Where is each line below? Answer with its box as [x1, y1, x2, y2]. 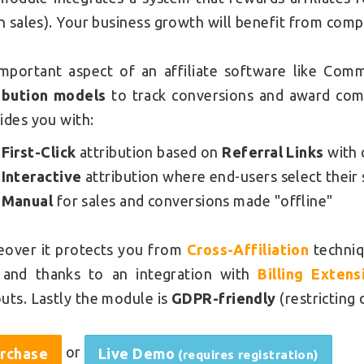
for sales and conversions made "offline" [53, 193, 333, 210]
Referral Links [222, 144, 324, 161]
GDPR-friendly [171, 290, 276, 307]
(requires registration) [178, 348, 318, 362]
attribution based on [76, 144, 223, 161]
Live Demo [97, 345, 179, 362]
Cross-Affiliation [186, 241, 310, 258]
